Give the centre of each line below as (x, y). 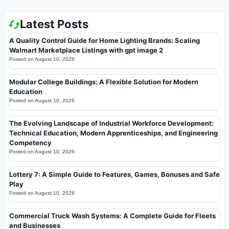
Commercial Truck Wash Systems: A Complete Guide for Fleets (112, 216)
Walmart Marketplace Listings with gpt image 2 (86, 50)
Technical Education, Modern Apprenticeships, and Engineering (113, 133)
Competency (30, 143)
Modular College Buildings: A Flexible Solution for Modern (104, 82)
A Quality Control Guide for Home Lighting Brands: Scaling (105, 41)
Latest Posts (54, 24)
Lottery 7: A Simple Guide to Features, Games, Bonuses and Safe (114, 175)
